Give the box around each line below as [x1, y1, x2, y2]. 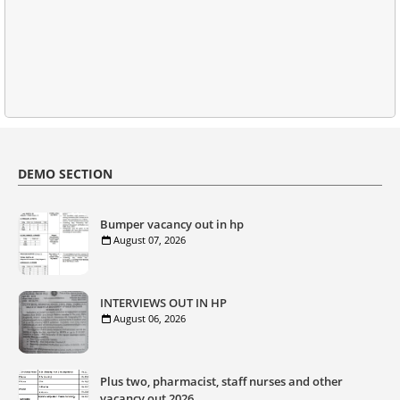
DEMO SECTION [18, 165, 112, 182]
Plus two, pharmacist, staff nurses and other [100, 373, 343, 389]
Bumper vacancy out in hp [100, 216, 244, 232]
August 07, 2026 [113, 233, 186, 246]
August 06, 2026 [113, 312, 186, 325]
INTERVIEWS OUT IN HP [100, 295, 227, 311]
